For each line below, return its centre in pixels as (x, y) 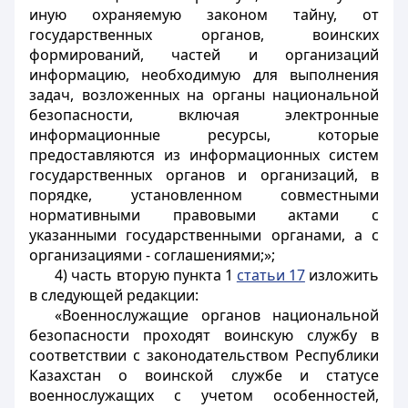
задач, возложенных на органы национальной (204, 95)
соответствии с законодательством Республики (204, 355)
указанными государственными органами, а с (204, 235)
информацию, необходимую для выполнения (204, 75)
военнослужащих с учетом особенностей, (204, 395)
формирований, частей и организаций (204, 55)
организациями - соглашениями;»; (152, 255)
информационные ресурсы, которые (204, 135)
